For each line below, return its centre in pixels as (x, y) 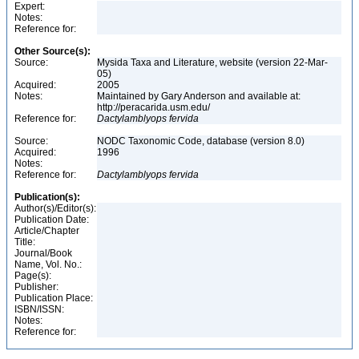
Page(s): (33, 276)
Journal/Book (43, 253)
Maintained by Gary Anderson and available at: (199, 96)
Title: (25, 242)
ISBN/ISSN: (39, 309)
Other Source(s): (52, 51)
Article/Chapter (47, 231)
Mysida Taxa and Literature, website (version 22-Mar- (212, 63)
